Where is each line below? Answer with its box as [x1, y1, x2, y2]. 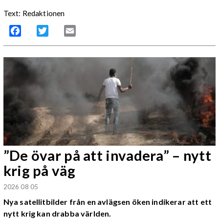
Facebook [21, 26, 55, 36]
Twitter [48, 26, 74, 36]
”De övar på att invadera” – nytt [3, 146, 212, 164]
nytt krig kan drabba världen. [3, 208, 111, 218]
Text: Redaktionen [3, 9, 65, 18]
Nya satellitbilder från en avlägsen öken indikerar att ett [3, 197, 212, 206]
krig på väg [3, 161, 75, 179]
